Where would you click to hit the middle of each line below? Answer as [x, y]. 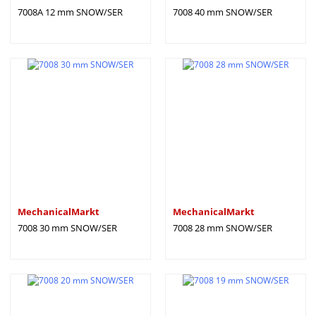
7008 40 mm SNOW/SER [223, 12]
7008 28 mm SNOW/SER [223, 228]
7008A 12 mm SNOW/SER [70, 12]
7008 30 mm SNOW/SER [67, 228]
